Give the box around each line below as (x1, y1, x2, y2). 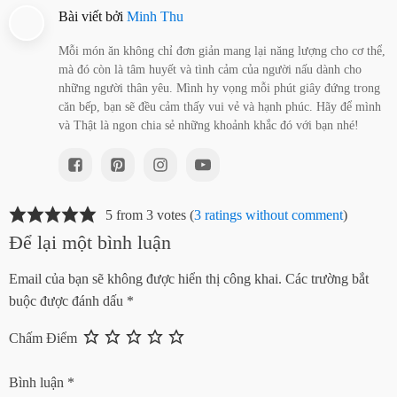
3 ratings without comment (193, 207, 343, 223)
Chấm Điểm (9, 330, 77, 346)
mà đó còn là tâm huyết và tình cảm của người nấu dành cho (58, 62, 362, 76)
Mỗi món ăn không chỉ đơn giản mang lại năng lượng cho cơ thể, (58, 43, 385, 58)
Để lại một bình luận (9, 230, 171, 253)
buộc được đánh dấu (9, 292, 127, 308)
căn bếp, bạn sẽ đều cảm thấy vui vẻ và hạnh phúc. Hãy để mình (58, 99, 381, 113)
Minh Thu (126, 8, 183, 24)
